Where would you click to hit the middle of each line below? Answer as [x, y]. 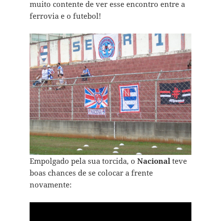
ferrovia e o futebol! [65, 16]
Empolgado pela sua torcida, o [83, 161]
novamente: [50, 184]
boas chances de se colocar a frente [91, 172]
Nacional [153, 161]
